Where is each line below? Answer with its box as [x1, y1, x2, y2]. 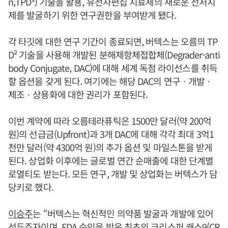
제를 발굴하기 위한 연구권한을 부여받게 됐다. [8, 8, 177, 21]
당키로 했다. [8, 180, 53, 193]
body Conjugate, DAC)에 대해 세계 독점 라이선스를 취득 [8, 61, 217, 74]
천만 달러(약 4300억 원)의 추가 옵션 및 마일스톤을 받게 [8, 140, 213, 154]
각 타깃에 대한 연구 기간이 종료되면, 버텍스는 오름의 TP [8, 34, 218, 48]
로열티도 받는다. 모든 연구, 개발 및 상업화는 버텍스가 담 [8, 166, 218, 180]
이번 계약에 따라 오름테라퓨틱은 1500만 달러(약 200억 [8, 113, 212, 127]
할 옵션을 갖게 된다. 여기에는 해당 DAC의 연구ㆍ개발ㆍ [8, 74, 213, 88]
